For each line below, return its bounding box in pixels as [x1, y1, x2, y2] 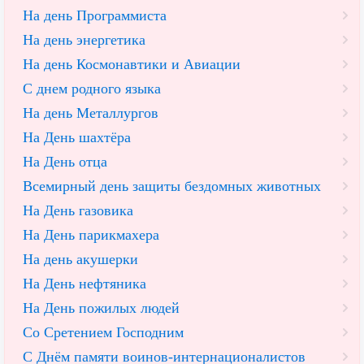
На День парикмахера [23, 227, 159, 244]
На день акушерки [23, 251, 138, 268]
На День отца [23, 154, 107, 171]
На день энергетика [23, 32, 145, 49]
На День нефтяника [23, 275, 146, 292]
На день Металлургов [23, 105, 158, 122]
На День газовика [23, 202, 133, 219]
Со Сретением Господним [23, 324, 184, 341]
